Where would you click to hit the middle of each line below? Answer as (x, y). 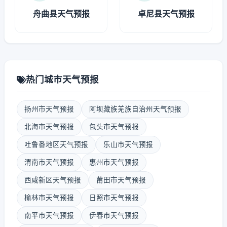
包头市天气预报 (114, 127)
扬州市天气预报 (49, 109)
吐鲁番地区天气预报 (56, 144)
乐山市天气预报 (128, 144)
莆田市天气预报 (121, 180)
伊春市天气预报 (114, 215)
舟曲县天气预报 (61, 14)
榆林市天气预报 (49, 198)
